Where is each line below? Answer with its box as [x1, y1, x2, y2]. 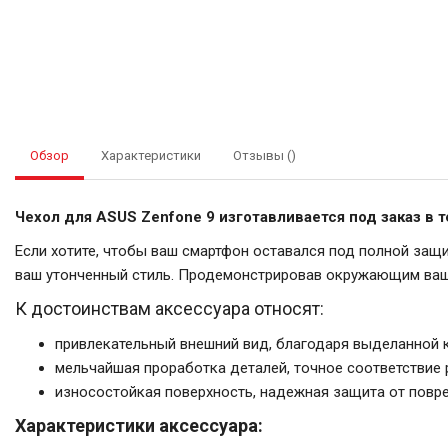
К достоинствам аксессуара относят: [15, 297, 324, 319]
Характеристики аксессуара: [15, 414, 263, 436]
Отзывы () [233, 147, 296, 163]
